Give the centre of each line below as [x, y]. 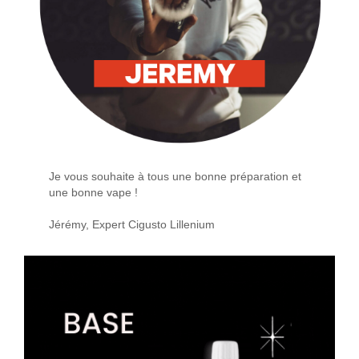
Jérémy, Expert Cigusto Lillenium [132, 225]
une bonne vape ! [94, 193]
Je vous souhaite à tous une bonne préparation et [175, 177]
